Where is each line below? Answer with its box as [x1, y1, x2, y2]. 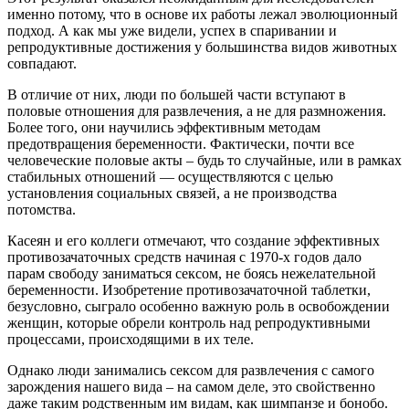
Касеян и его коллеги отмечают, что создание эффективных [7, 233, 380, 249]
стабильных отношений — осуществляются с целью [7, 169, 333, 185]
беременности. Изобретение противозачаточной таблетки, [7, 282, 371, 299]
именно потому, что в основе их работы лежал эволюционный [7, 6, 398, 23]
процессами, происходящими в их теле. [7, 331, 254, 348]
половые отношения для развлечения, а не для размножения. [7, 103, 386, 120]
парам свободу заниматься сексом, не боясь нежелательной [7, 266, 376, 282]
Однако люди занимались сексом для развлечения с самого [7, 362, 374, 379]
